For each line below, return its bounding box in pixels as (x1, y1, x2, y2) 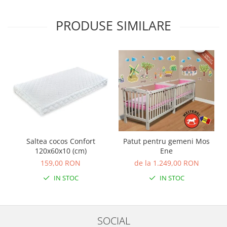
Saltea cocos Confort (26, 136, 95, 146)
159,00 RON (41, 158, 81, 168)
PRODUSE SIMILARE (56, 17, 171, 34)
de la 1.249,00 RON (134, 158, 199, 168)
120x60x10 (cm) (34, 145, 87, 156)
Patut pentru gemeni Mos (123, 136, 210, 146)
